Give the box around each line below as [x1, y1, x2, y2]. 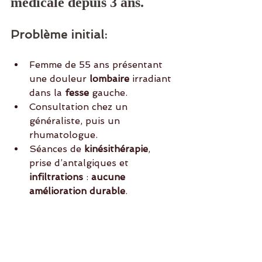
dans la [29, 87, 62, 99]
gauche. [89, 87, 127, 99]
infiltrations [29, 171, 83, 183]
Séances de [29, 143, 81, 155]
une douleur [29, 73, 87, 85]
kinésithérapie [81, 143, 148, 155]
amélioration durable [29, 185, 125, 197]
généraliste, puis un [29, 115, 123, 127]
